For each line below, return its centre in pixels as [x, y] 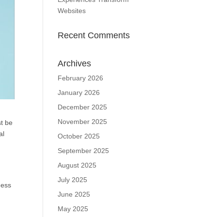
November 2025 [83, 122]
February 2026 [81, 78]
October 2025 [79, 136]
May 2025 [73, 209]
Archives [75, 63]
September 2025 [84, 151]
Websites [72, 11]
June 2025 [74, 194]
